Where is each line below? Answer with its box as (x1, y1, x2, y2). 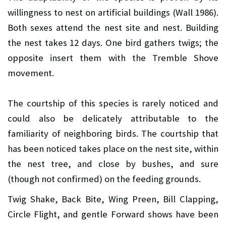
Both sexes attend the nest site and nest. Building (8, 21, 218, 33)
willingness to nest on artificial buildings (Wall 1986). (8, 6, 218, 18)
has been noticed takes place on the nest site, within (8, 142, 218, 154)
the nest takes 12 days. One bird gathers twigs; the (8, 36, 218, 48)
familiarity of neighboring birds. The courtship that (8, 127, 218, 139)
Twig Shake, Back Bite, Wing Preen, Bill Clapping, (8, 193, 218, 205)
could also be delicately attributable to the (8, 112, 218, 124)
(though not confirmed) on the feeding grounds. (8, 173, 201, 185)
